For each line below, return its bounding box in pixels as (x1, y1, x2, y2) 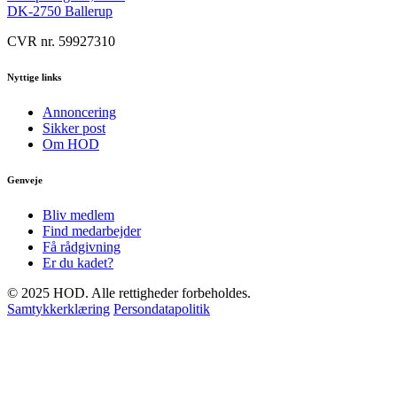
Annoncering (43, 104, 116, 120)
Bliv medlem (43, 206, 114, 222)
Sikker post (43, 120, 105, 136)
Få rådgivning (43, 238, 121, 254)
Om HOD (43, 136, 99, 152)
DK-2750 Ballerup (7, 3, 113, 19)
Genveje (7, 174, 43, 185)
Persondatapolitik (113, 300, 210, 316)
